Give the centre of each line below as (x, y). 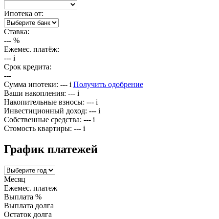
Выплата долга (29, 205)
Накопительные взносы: (44, 102)
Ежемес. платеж (31, 188)
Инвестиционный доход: (45, 110)
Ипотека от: (24, 13)
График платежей (51, 149)
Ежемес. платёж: (32, 49)
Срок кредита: (28, 66)
